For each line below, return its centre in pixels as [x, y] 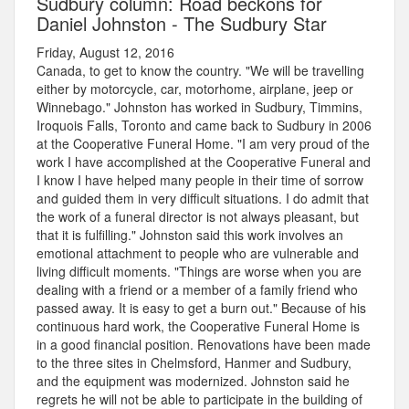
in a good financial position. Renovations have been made [204, 345]
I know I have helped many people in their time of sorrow [200, 180]
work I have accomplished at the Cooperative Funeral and [204, 162]
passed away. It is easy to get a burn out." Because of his [201, 308]
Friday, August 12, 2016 [105, 52]
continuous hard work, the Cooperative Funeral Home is [198, 326]
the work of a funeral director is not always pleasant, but [198, 217]
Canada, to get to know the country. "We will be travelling [200, 71]
